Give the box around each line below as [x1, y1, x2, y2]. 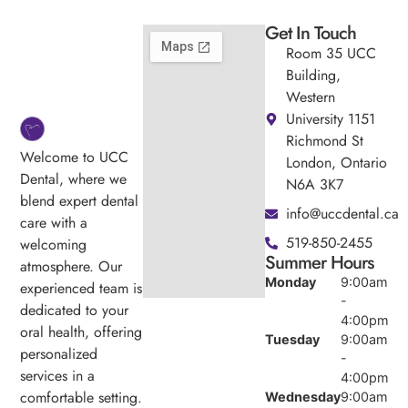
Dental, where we [20, 168, 127, 189]
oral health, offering [20, 321, 143, 342]
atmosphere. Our [20, 255, 123, 277]
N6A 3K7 [285, 174, 343, 196]
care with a [20, 211, 88, 233]
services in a [20, 364, 96, 386]
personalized [20, 342, 98, 364]
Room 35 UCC [285, 43, 376, 65]
